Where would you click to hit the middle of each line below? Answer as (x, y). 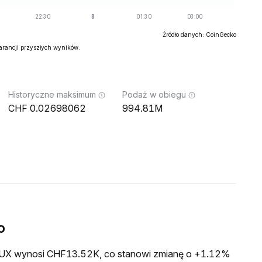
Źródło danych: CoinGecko (199, 35)
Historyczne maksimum (52, 94)
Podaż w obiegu (154, 94)
